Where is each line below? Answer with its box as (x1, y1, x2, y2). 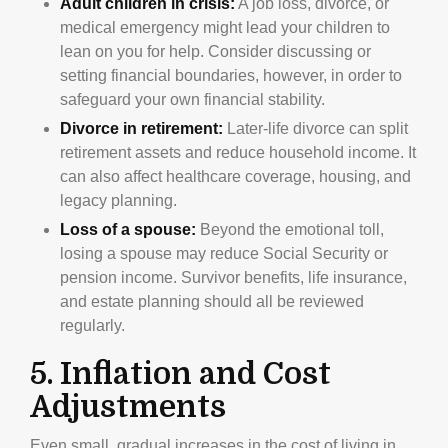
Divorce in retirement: (60, 119, 223, 137)
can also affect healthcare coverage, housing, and (60, 167, 411, 185)
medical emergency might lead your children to (60, 18, 390, 36)
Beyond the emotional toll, (196, 220, 384, 238)
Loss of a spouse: (60, 220, 196, 238)
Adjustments (30, 389, 226, 424)
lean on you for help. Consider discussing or (60, 42, 371, 60)
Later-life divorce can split (223, 119, 408, 137)
